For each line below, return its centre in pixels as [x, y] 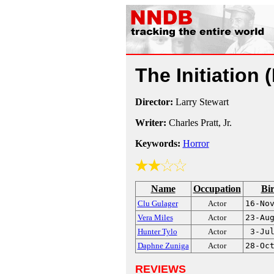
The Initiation [200, 75]
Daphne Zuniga [163, 246]
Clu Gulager [157, 203]
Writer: [150, 123]
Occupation [217, 189]
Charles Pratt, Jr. [199, 123]
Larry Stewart [201, 102]
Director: [154, 102]
